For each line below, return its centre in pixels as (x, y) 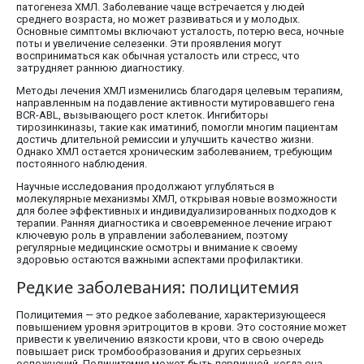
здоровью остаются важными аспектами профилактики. (160, 260)
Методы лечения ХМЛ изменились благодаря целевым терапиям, (180, 91)
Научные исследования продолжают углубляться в (145, 187)
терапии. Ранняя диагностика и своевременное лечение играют (174, 223)
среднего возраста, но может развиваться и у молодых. (158, 19)
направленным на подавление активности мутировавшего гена (175, 103)
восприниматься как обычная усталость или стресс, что (158, 56)
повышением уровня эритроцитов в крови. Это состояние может (182, 327)
